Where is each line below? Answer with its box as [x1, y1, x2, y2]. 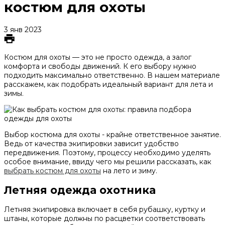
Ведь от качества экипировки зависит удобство [4, 139, 179, 148]
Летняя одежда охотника [4, 183, 156, 196]
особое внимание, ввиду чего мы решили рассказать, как [4, 157, 211, 166]
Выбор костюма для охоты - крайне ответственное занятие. [4, 130, 221, 139]
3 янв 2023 [4, 25, 42, 34]
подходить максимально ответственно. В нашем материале [4, 70, 220, 80]
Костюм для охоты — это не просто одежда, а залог [4, 52, 191, 62]
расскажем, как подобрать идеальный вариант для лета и [4, 79, 213, 89]
